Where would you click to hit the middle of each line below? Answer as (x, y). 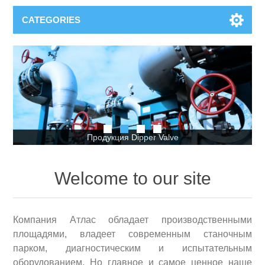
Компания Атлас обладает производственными (132, 219)
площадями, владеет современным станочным (132, 234)
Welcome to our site (132, 178)
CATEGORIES (51, 20)
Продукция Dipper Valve (132, 137)
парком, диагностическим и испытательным (132, 248)
